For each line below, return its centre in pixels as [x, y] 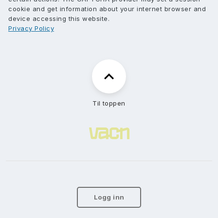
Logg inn [109, 197]
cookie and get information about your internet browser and [107, 9]
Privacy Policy [31, 28]
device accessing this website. [59, 18]
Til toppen [109, 103]
